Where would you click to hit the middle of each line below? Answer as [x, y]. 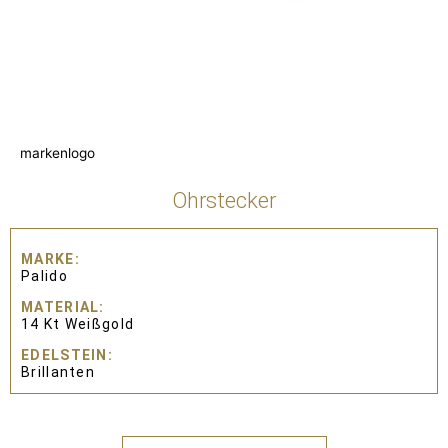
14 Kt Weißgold [78, 323]
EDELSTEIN [64, 354]
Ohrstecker [224, 200]
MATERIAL [60, 306]
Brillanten [58, 371]
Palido [44, 275]
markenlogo [57, 152]
